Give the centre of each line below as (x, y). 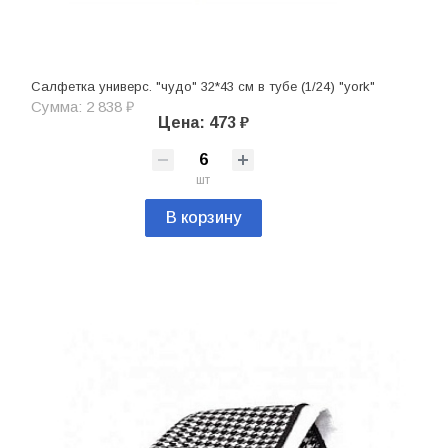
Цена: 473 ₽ (203, 123)
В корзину (203, 218)
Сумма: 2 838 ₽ (82, 107)
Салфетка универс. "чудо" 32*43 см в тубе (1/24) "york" (203, 87)
